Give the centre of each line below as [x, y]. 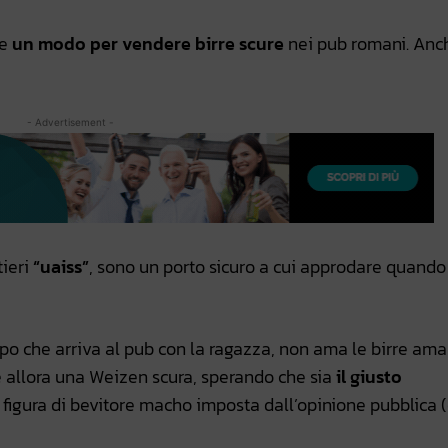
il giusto [369, 377]
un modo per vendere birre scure [146, 44]
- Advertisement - [70, 122]
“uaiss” [61, 267]
